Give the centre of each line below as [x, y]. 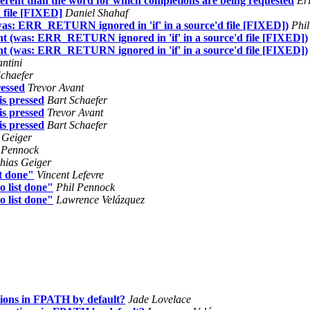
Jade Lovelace [159, 299]
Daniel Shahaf [97, 12]
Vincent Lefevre [70, 174]
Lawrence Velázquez [100, 199]
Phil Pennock [85, 187]
